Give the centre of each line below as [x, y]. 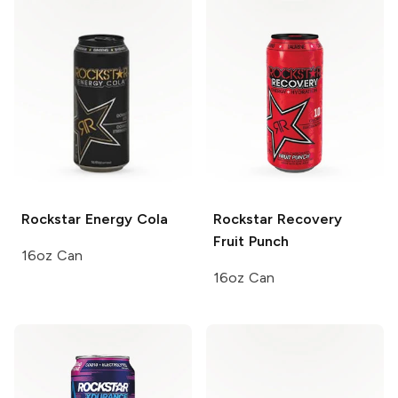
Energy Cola [124, 219]
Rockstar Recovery [278, 219]
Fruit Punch [251, 242]
